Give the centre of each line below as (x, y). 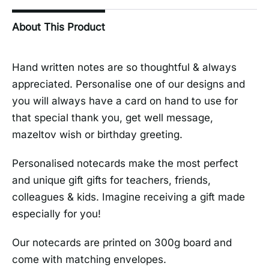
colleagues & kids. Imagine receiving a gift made (128, 197)
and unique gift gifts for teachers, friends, (111, 180)
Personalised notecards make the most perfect (125, 164)
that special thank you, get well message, (113, 118)
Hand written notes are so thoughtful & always (124, 68)
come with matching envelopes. (89, 260)
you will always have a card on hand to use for (125, 101)
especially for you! (56, 214)
